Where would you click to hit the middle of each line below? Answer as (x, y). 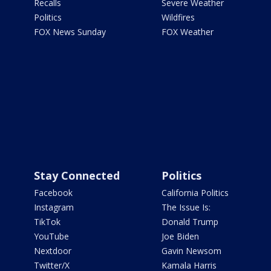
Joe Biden (180, 236)
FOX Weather (187, 31)
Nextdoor (53, 250)
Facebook (53, 192)
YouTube (51, 236)
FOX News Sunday (70, 31)
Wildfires (178, 17)
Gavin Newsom (191, 250)
